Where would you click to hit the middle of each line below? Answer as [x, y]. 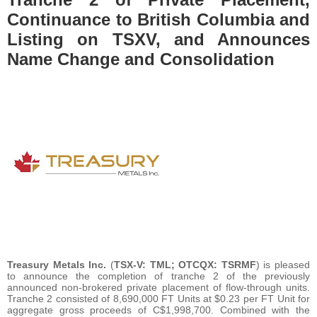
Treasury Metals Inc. [59, 264]
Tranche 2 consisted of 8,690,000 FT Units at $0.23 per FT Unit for [158, 298]
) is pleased [283, 264]
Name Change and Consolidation [141, 59]
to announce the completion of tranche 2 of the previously [158, 276]
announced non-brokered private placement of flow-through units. [158, 287]
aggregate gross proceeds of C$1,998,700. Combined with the [158, 310]
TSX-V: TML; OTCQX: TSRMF [185, 264]
